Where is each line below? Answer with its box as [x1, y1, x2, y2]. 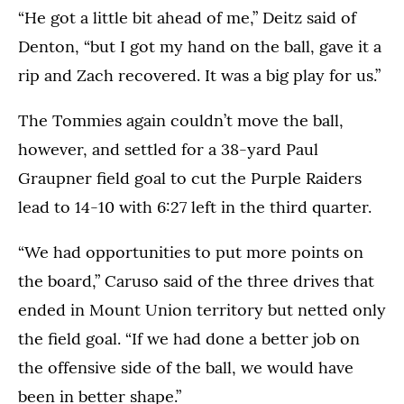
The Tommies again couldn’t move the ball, [18, 110, 344, 132]
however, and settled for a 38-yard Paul [18, 139, 318, 161]
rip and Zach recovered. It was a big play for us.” [18, 65, 381, 87]
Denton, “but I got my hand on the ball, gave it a [18, 36, 381, 58]
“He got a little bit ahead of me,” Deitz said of [18, 7, 356, 29]
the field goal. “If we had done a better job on [18, 328, 360, 350]
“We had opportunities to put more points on [18, 242, 363, 263]
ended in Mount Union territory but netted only [18, 299, 386, 321]
